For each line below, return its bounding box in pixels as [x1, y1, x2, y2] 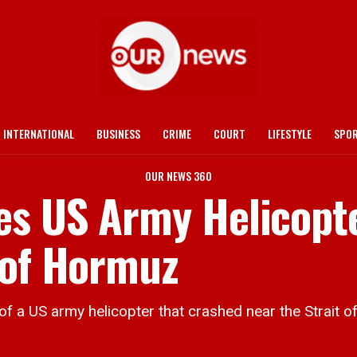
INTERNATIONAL [3, 125, 74, 142]
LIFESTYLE [268, 125, 312, 142]
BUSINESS [96, 125, 140, 142]
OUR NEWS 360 [145, 167, 212, 184]
